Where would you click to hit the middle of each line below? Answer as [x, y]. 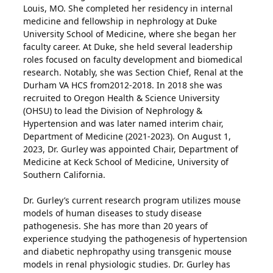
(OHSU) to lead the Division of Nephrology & [113, 111]
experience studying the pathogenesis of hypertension [136, 239]
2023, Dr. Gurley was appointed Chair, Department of [131, 149]
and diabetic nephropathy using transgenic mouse [128, 251]
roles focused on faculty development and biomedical [133, 59]
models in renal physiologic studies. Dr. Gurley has [127, 264]
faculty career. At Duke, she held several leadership [128, 47]
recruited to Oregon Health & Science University [122, 98]
